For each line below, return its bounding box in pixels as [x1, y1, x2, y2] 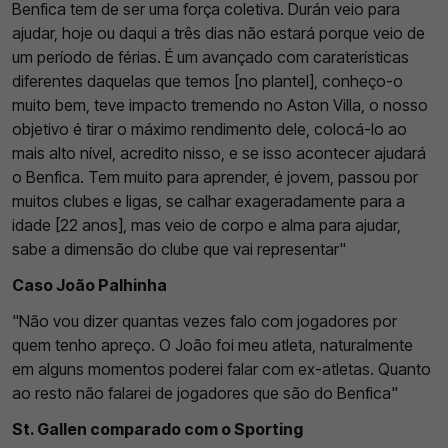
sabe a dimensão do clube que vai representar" [12, 238, 346, 259]
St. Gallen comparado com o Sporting [12, 418, 303, 439]
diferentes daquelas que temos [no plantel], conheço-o [12, 70, 403, 91]
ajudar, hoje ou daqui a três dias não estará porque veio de [12, 22, 425, 43]
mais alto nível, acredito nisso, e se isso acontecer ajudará [12, 142, 426, 163]
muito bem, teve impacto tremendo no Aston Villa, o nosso [12, 94, 428, 115]
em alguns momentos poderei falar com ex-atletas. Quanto [12, 358, 431, 379]
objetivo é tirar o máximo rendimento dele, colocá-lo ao [12, 118, 407, 139]
